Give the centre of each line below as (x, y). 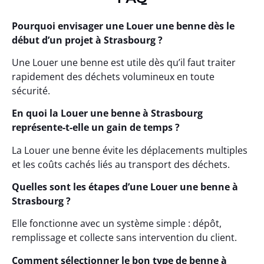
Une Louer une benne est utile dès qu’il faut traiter (124, 62)
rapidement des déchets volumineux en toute (113, 76)
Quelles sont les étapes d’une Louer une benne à (125, 187)
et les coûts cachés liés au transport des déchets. (121, 164)
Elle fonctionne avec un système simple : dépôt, (117, 224)
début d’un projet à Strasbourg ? (87, 40)
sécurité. (31, 90)
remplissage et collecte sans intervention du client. (124, 238)
